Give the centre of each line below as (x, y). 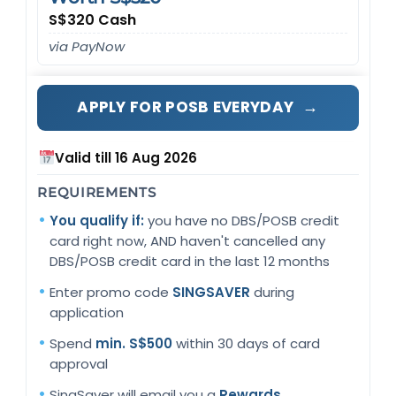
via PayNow (87, 46)
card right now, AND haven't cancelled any (188, 240)
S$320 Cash (93, 19)
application (87, 312)
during (273, 292)
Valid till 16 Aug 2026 (126, 157)
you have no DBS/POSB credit (242, 220)
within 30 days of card (247, 343)
